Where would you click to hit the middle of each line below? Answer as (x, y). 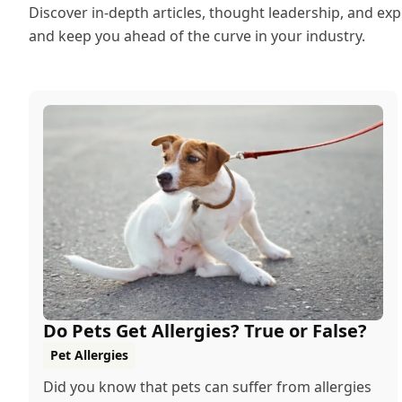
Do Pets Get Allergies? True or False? (205, 331)
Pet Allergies (89, 355)
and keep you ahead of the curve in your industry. (197, 36)
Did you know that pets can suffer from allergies (207, 387)
